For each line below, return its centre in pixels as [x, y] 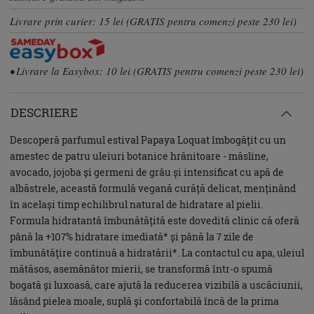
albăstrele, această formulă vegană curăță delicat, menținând [153, 188]
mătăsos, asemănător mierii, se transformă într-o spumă [141, 268]
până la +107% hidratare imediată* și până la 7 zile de [132, 236]
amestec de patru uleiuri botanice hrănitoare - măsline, [139, 156]
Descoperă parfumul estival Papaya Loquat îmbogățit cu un [148, 139]
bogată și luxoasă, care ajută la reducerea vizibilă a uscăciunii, [156, 285]
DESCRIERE [45, 112]
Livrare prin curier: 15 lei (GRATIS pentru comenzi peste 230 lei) [153, 21]
